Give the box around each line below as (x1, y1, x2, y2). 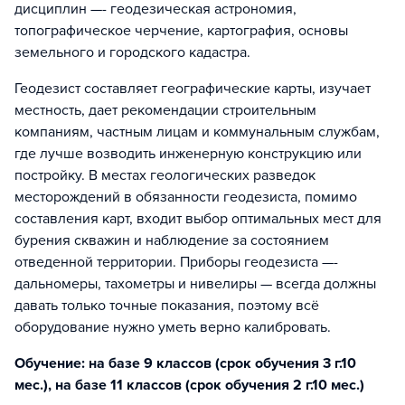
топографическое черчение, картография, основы (14, 22, 348, 40)
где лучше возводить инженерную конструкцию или (14, 145, 362, 163)
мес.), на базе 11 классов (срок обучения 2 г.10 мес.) (14, 376, 364, 394)
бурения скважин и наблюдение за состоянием (14, 231, 329, 250)
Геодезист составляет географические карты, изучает (14, 80, 371, 98)
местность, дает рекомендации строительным (14, 101, 316, 119)
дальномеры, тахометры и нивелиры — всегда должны (14, 275, 376, 293)
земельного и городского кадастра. (14, 43, 250, 61)
